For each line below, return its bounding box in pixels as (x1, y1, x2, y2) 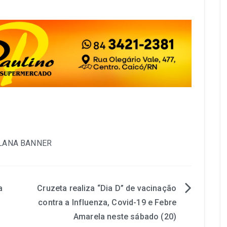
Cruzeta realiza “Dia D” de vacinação (37, 183, 176, 194)
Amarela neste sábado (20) (73, 212, 176, 222)
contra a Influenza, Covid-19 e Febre (38, 198, 176, 208)
